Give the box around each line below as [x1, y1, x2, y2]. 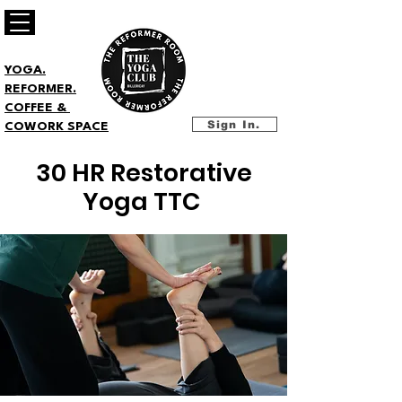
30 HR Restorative [35, 156, 252, 189]
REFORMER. [4, 83, 76, 95]
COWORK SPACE [4, 120, 109, 133]
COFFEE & [4, 101, 70, 114]
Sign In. [206, 118, 261, 131]
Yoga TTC [82, 185, 205, 218]
